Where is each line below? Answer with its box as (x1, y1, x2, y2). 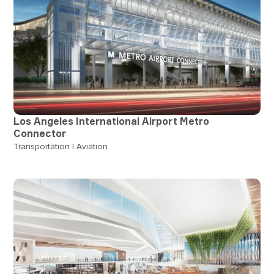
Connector (13, 127, 67, 139)
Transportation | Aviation (13, 141, 108, 152)
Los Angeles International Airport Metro (13, 114, 210, 127)
